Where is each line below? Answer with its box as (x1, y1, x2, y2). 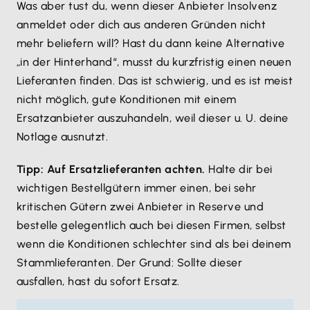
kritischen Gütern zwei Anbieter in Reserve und (17, 200, 264, 214)
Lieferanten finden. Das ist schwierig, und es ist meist (17, 74, 293, 88)
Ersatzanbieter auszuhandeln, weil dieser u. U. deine (17, 111, 289, 125)
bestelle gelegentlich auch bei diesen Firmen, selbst (17, 219, 286, 232)
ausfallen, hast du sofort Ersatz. (17, 275, 180, 289)
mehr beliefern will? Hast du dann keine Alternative (17, 37, 285, 51)
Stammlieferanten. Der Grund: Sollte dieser (17, 256, 243, 270)
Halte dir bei (208, 163, 273, 176)
